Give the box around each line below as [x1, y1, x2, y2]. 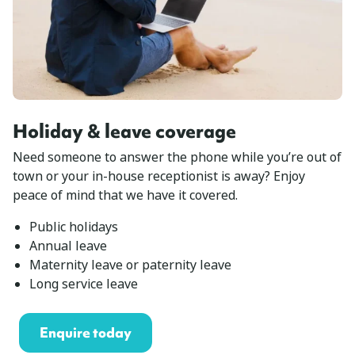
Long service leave [29, 274, 138, 293]
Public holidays [29, 217, 118, 236]
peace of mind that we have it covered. [13, 185, 238, 204]
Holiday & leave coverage [13, 117, 236, 144]
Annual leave [29, 236, 107, 255]
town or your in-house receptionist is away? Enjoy [13, 166, 305, 185]
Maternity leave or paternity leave [29, 255, 231, 274]
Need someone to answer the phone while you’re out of [13, 147, 342, 166]
